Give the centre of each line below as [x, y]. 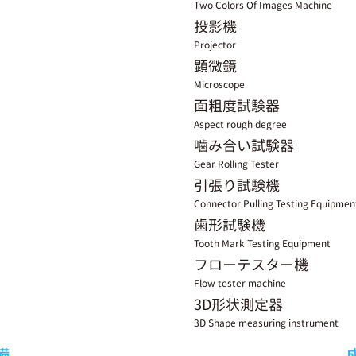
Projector [215, 45]
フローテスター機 [251, 265]
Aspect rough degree [240, 124]
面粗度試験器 [237, 106]
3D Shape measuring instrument [266, 323]
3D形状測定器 [238, 305]
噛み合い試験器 [244, 146]
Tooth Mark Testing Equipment [262, 244]
